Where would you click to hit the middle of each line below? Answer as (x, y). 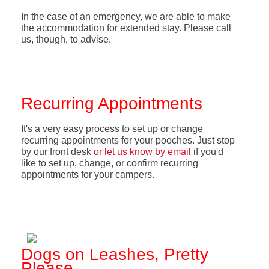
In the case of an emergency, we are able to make (125, 16)
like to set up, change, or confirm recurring (109, 163)
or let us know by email (142, 151)
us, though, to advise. (66, 39)
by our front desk (57, 151)
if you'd (207, 151)
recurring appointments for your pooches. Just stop (128, 140)
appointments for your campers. (87, 174)
